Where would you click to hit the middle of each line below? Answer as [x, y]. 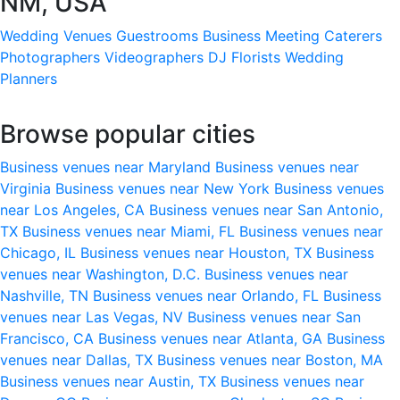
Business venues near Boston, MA [270, 359]
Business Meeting [261, 35]
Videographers [154, 57]
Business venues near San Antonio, [266, 209]
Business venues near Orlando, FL [208, 295]
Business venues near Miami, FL [131, 231]
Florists [256, 57]
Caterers [353, 35]
